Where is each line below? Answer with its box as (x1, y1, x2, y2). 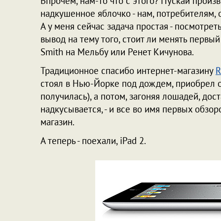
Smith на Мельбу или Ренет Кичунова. (40, 46, 194, 58)
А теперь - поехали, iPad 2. (40, 135, 146, 147)
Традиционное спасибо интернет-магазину (40, 65, 216, 76)
